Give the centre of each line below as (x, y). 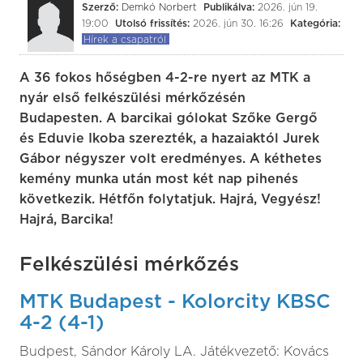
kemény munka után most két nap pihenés (159, 179)
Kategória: (315, 23)
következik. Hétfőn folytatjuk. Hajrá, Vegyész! (170, 199)
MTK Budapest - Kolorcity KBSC (175, 302)
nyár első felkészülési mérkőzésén (132, 98)
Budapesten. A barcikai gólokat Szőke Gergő (169, 118)
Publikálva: (230, 7)
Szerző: (101, 7)
